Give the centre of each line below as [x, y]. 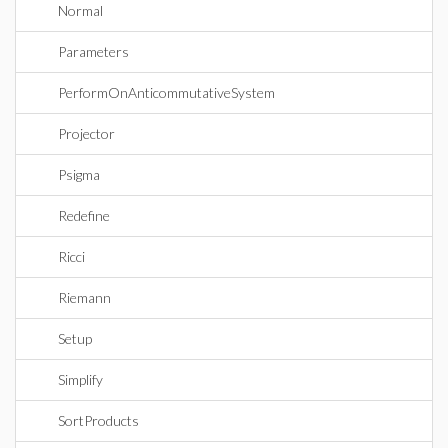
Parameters [93, 51]
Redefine [84, 215]
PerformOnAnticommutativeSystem [166, 92]
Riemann [84, 297]
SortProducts [98, 420]
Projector [86, 133]
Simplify [80, 379]
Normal [80, 10]
